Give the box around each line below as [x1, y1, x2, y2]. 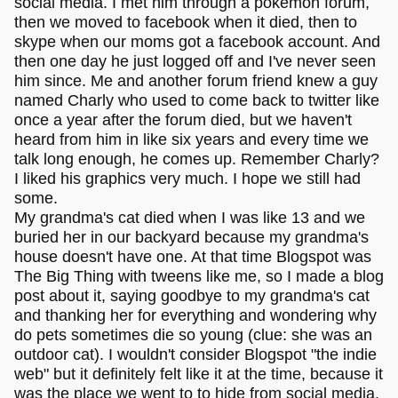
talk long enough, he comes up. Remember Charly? [14, 149, 379, 168]
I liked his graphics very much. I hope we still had [14, 169, 361, 187]
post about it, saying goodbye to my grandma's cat [14, 286, 370, 305]
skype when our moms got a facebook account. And [14, 32, 380, 51]
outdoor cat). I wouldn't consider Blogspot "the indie [14, 345, 377, 363]
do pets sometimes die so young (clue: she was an [14, 325, 372, 344]
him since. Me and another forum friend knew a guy [14, 71, 378, 90]
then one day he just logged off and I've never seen [14, 52, 376, 70]
